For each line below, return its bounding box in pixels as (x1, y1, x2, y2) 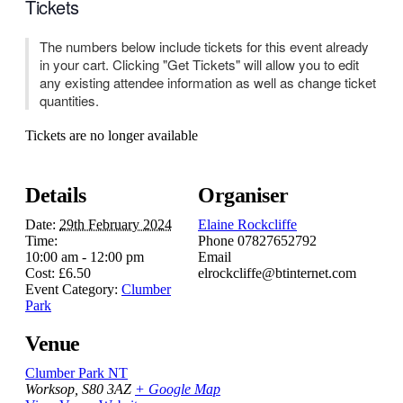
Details (25, 183, 86, 207)
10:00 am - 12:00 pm (25, 248, 144, 264)
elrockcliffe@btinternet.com (198, 264, 356, 281)
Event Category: (25, 281, 118, 297)
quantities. (40, 91, 99, 110)
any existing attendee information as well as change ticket (40, 73, 376, 92)
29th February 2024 (59, 216, 172, 232)
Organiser (198, 183, 289, 207)
